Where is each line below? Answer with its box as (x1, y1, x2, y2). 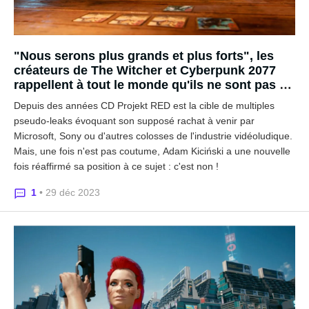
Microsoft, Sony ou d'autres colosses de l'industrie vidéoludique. (14, 130, 292, 141)
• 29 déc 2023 (39, 187, 100, 198)
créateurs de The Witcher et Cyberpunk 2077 (14, 63, 276, 77)
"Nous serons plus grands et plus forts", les (14, 49, 274, 63)
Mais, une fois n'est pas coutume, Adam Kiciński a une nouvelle (14, 146, 290, 157)
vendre (14, 92, 54, 106)
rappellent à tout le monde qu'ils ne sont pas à (14, 78, 286, 92)
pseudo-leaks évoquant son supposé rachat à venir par (14, 115, 255, 126)
